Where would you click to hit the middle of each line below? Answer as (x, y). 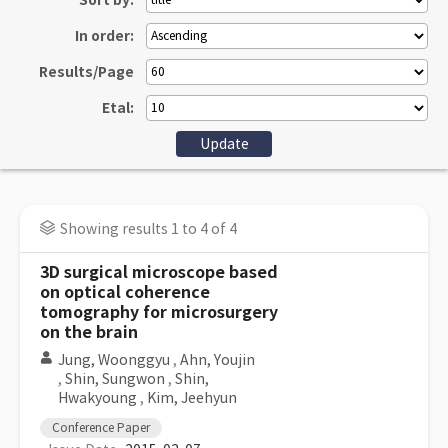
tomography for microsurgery (159, 312)
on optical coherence (125, 292)
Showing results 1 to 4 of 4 (148, 229)
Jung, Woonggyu (114, 360)
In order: (104, 36)
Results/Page (86, 72)
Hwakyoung (97, 398)
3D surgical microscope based (159, 272)
